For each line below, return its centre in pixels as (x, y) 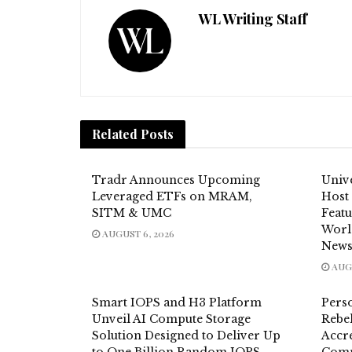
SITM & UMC (132, 213)
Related (115, 134)
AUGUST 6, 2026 (137, 234)
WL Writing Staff (253, 19)
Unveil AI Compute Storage (171, 319)
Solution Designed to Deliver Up (186, 336)
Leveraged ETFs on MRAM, (172, 197)
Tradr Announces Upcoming (176, 180)
